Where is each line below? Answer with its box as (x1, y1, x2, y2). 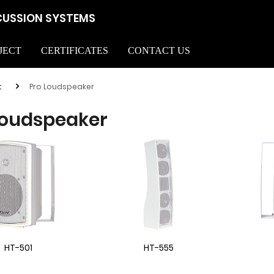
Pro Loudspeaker (29, 81, 94, 92)
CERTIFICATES (40, 45, 108, 56)
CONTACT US (127, 45, 190, 56)
